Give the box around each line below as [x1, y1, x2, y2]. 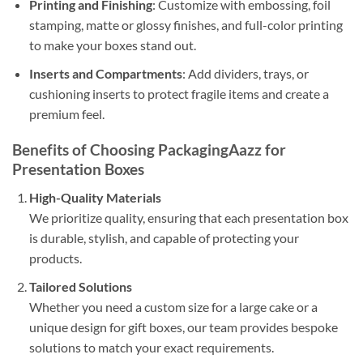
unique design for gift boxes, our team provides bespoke [28, 318, 338, 335]
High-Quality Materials [28, 190, 161, 205]
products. [28, 250, 82, 266]
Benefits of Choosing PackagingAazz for [12, 140, 286, 160]
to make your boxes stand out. [28, 37, 196, 53]
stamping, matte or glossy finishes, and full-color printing [28, 17, 343, 33]
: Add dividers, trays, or [181, 65, 309, 81]
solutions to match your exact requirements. [28, 339, 274, 355]
